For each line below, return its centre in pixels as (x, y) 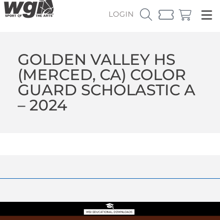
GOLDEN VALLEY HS (96, 59)
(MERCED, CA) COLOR (102, 74)
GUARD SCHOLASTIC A (106, 90)
